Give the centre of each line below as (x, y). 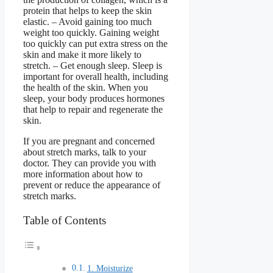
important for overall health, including (96, 77)
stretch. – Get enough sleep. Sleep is (93, 66)
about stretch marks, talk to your (85, 152)
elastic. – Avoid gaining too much (87, 22)
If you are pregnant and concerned (89, 141)
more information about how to (83, 174)
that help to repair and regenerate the (93, 110)
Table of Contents (65, 220)
